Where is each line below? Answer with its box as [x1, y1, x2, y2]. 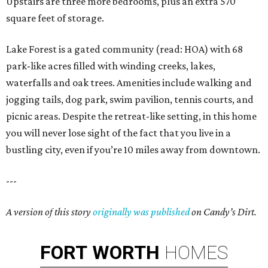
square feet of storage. [6, 12, 104, 25]
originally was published [93, 206, 190, 218]
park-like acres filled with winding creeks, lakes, [6, 60, 215, 72]
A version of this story [6, 206, 93, 218]
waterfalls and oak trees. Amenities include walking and [6, 77, 252, 89]
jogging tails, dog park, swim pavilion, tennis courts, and [6, 93, 254, 106]
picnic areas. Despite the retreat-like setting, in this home [6, 110, 257, 123]
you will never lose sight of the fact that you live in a [6, 127, 231, 139]
